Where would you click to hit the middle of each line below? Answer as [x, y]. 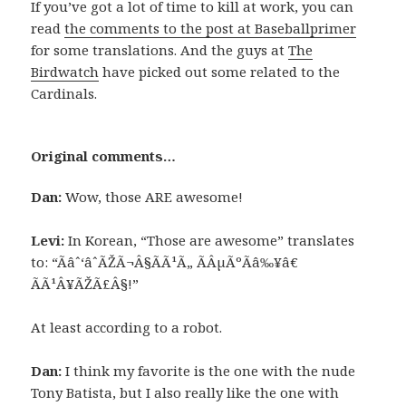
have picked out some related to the [220, 72]
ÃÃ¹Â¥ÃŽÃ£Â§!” [85, 284]
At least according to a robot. [127, 328]
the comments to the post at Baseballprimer [211, 29]
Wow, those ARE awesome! [153, 197]
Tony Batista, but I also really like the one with [185, 393]
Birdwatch [65, 72]
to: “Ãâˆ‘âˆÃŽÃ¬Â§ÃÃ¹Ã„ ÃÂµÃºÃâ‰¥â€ [167, 262]
